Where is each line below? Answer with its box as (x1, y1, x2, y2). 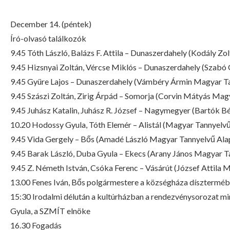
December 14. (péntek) (10, 19, 91, 29)
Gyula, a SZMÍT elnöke (10, 206, 90, 216)
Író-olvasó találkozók (10, 33, 86, 43)
